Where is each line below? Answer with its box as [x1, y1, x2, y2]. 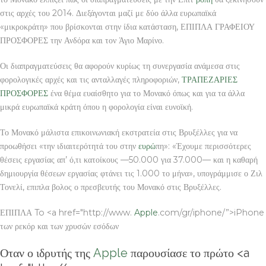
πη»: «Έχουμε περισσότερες [156, 140, 251, 151]
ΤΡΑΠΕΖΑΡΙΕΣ [182, 74, 237, 85]
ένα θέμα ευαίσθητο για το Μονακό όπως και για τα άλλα [48, 87, 245, 99]
